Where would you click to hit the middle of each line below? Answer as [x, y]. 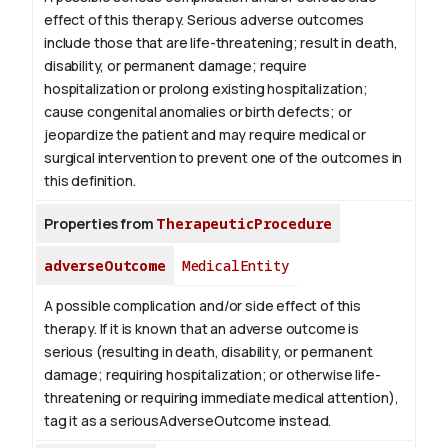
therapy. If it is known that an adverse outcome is [201, 329]
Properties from [100, 224]
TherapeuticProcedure [244, 224]
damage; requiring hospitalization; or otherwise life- [212, 375]
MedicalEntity [235, 266]
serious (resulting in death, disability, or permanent [208, 352]
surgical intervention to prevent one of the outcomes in [223, 158]
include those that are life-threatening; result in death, [221, 43]
